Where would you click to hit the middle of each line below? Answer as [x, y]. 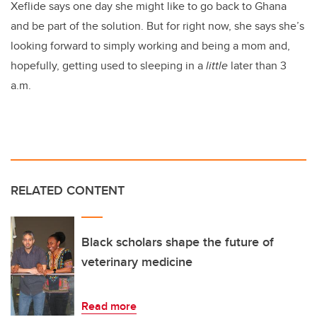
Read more [109, 306]
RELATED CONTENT [68, 191]
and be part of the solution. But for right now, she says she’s [157, 26]
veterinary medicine [137, 262]
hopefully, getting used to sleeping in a [108, 66]
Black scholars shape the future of [178, 242]
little [218, 66]
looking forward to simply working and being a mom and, [150, 46]
